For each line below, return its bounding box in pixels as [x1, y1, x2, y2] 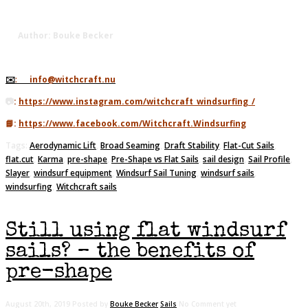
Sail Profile [248, 153, 290, 165]
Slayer [5, 166, 30, 179]
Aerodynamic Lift [30, 139, 96, 151]
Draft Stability [164, 139, 219, 151]
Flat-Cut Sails [223, 139, 274, 151]
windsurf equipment [34, 166, 112, 179]
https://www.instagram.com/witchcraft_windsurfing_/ [19, 95, 255, 107]
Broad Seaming [100, 139, 160, 151]
